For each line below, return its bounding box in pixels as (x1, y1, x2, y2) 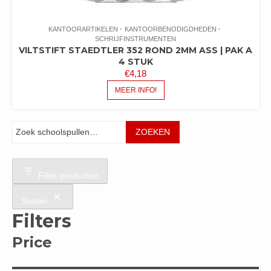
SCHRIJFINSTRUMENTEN (95, 34, 176, 42)
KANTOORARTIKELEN (48, 25, 118, 33)
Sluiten (21, 196, 47, 206)
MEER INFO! (114, 85, 157, 94)
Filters (12, 209, 71, 232)
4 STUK (118, 56, 153, 67)
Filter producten (38, 171, 99, 181)
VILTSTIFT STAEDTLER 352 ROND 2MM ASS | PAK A (19, 44, 252, 56)
